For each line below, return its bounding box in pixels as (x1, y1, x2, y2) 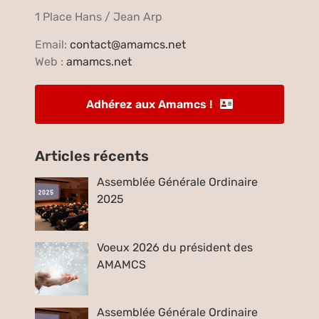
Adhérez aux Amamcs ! (85, 97, 212, 111)
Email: (35, 37, 70, 51)
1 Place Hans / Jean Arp (35, 9, 163, 23)
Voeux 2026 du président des (97, 240, 253, 254)
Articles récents (35, 147, 150, 164)
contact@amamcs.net (70, 37, 187, 51)
